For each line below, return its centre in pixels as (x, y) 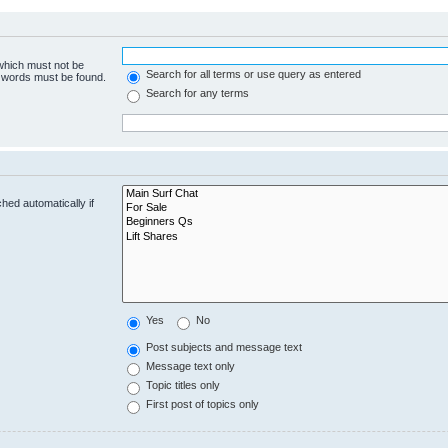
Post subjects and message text (223, 347)
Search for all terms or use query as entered (252, 74)
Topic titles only (182, 385)
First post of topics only (201, 404)
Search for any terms (196, 93)
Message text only (189, 366)
